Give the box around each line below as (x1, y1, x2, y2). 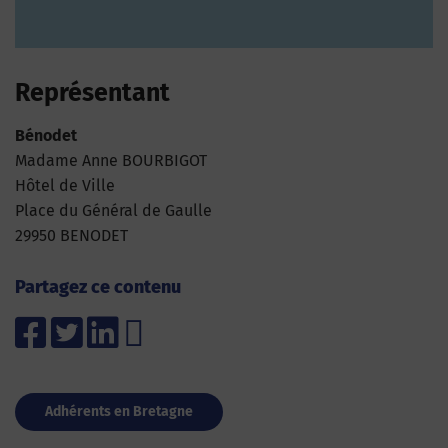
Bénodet (15, 126, 77, 146)
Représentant (15, 78, 170, 109)
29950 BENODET (15, 226, 128, 246)
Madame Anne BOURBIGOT (15, 151, 207, 171)
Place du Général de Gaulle (15, 201, 212, 221)
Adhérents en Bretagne (45, 403, 193, 421)
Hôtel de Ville (15, 176, 115, 196)
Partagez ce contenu (15, 276, 181, 299)
